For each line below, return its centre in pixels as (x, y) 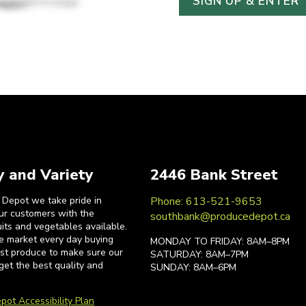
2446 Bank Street (214, 175)
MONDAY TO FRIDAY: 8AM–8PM (220, 241)
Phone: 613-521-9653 (206, 201)
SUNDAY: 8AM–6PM (193, 267)
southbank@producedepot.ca (220, 216)
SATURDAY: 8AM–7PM (199, 254)
